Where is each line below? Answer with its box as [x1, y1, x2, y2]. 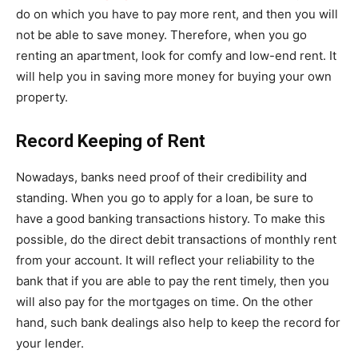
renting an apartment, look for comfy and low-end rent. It [16, 47, 336, 63]
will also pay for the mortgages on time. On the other [16, 293, 313, 309]
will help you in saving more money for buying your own [16, 68, 332, 84]
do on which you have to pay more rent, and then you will [16, 6, 338, 22]
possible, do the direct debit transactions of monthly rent [16, 231, 336, 247]
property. [16, 89, 68, 105]
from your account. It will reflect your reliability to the [16, 252, 315, 268]
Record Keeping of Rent [16, 130, 205, 151]
